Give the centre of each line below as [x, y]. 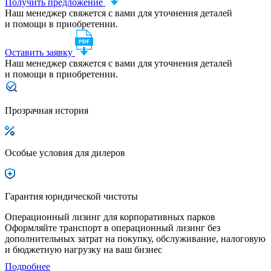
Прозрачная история [47, 110]
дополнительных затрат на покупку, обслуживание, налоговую [135, 238]
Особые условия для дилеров [65, 152]
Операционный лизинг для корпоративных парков [110, 217]
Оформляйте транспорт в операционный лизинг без [113, 227]
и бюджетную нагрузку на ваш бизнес [83, 249]
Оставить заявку [40, 52]
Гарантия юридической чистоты [71, 196]
